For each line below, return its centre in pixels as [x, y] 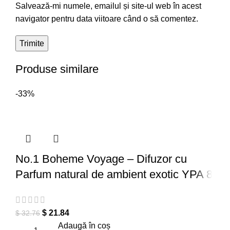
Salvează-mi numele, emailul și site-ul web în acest [108, 6]
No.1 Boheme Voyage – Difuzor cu [101, 159]
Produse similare [57, 69]
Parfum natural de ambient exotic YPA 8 [114, 175]
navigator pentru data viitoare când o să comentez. [107, 19]
